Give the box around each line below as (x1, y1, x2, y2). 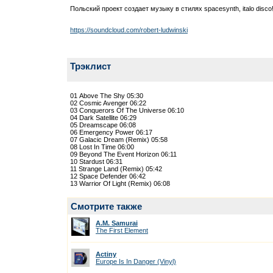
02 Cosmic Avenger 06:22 (70, 99, 146, 107)
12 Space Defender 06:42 (70, 172, 146, 180)
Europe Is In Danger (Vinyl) (96, 258, 176, 265)
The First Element (96, 227, 148, 234)
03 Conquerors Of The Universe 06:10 (70, 107, 184, 114)
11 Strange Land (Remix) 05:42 (70, 165, 162, 172)
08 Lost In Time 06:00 (70, 143, 134, 151)
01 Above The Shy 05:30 (70, 92, 143, 99)
